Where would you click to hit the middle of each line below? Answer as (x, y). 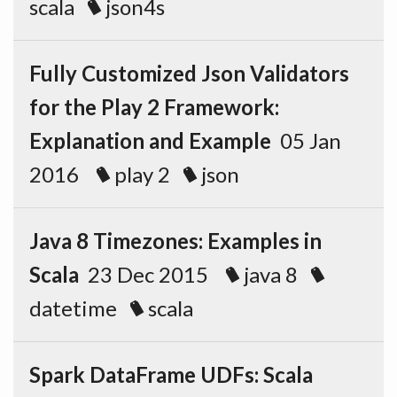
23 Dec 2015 (152, 274)
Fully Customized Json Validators (189, 73)
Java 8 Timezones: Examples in (175, 241)
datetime (73, 308)
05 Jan (306, 140)
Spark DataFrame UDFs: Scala (171, 374)
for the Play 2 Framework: (154, 107)
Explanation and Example (150, 140)
